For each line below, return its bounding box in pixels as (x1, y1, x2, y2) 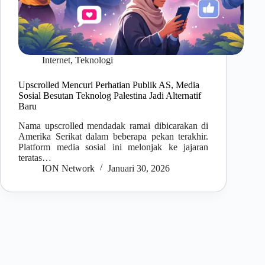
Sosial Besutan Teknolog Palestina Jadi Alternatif (18, 91, 201, 101)
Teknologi (75, 55, 113, 66)
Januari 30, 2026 (108, 163, 170, 173)
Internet (42, 55, 70, 66)
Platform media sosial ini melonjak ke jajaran (18, 141, 209, 152)
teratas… (18, 152, 51, 163)
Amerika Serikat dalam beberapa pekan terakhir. (18, 131, 209, 141)
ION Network (42, 163, 95, 173)
